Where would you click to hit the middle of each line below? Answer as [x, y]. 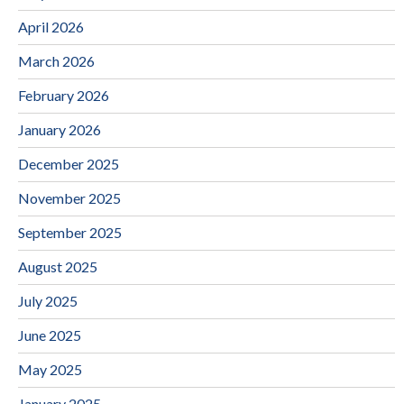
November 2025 [69, 197]
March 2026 [56, 60]
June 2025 [50, 335]
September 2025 [70, 232]
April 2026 [51, 26]
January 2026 [60, 129]
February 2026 [64, 95]
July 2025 [48, 300]
